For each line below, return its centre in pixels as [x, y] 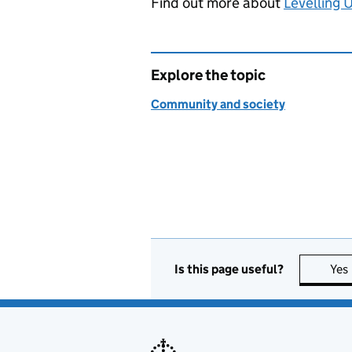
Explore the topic [208, 75]
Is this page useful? [229, 269]
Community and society [218, 104]
